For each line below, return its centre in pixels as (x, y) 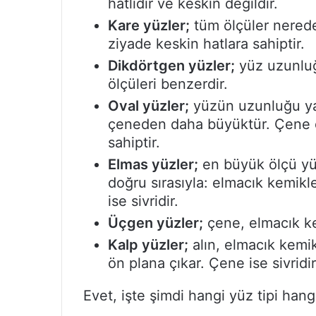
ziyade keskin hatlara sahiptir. (206, 44)
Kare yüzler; (149, 26)
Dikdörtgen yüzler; (171, 66)
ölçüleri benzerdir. (168, 84)
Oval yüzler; (148, 106)
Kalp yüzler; (148, 245)
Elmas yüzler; (153, 165)
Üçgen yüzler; (156, 223)
